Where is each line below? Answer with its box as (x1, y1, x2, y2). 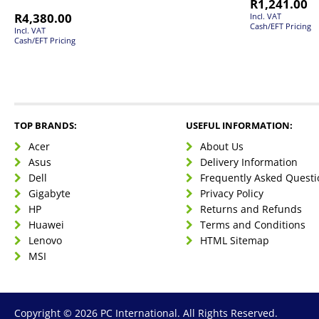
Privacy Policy (200, 187, 264, 201)
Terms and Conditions (200, 218, 306, 232)
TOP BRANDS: (14, 119, 77, 132)
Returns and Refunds (200, 202, 303, 216)
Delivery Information (200, 155, 298, 169)
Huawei (28, 218, 64, 232)
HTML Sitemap (200, 234, 270, 248)
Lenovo (28, 234, 62, 248)
